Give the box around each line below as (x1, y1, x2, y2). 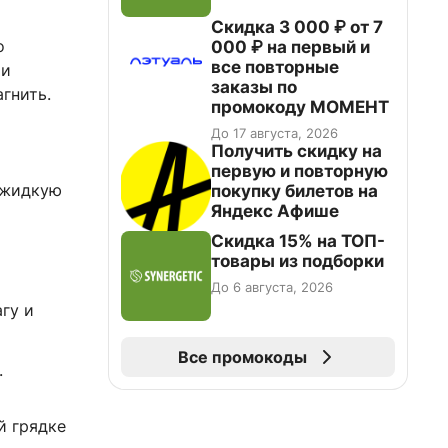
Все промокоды (177, 347, 307, 367)
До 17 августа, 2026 (211, 125, 338, 141)
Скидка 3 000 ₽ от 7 (211, 17, 383, 37)
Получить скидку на (211, 141, 382, 161)
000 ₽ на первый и (211, 37, 370, 57)
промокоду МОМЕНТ (211, 97, 389, 117)
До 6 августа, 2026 (211, 279, 333, 295)
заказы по (211, 77, 297, 97)
